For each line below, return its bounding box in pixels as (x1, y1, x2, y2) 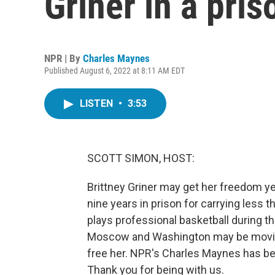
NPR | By (44, 52, 83, 64)
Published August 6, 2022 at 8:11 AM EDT (44, 66, 185, 76)
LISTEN (80, 98, 115, 109)
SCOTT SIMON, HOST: (87, 152, 195, 165)
